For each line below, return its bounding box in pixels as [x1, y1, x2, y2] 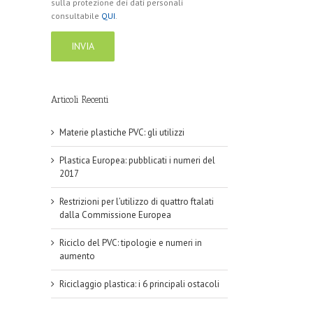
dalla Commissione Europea [59, 209, 171, 221]
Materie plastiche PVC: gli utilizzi [59, 126, 184, 139]
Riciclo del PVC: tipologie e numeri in [59, 237, 202, 249]
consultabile [51, 10, 101, 22]
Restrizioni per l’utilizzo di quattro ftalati [59, 196, 214, 208]
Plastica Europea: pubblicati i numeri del [59, 154, 215, 167]
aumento [59, 250, 95, 263]
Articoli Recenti [51, 94, 109, 105]
